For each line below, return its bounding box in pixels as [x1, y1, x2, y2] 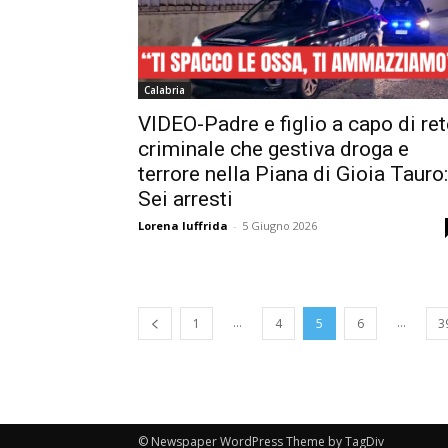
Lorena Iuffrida [138, 217, 228, 233]
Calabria [144, 82, 185, 97]
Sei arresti [138, 186, 233, 211]
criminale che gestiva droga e [138, 136, 409, 161]
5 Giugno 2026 [242, 217, 317, 233]
